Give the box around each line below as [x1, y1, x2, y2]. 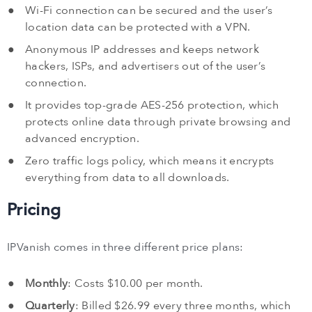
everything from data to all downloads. [25, 170, 230, 186]
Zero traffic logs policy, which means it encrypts [25, 153, 274, 169]
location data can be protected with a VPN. [25, 19, 251, 36]
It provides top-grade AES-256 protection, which [25, 97, 279, 114]
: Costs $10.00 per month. [68, 276, 203, 292]
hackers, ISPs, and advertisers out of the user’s [25, 58, 266, 75]
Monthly [25, 276, 68, 292]
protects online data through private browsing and [25, 114, 291, 130]
